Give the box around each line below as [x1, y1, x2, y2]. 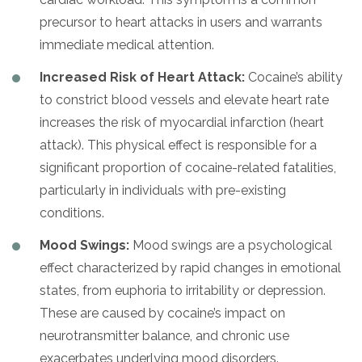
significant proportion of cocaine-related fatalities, [40, 159, 336, 175]
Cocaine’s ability [245, 69, 343, 85]
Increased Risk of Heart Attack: [40, 69, 245, 85]
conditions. [40, 204, 104, 221]
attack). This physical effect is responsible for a [40, 137, 317, 153]
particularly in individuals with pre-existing [40, 182, 286, 198]
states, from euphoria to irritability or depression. [40, 282, 326, 298]
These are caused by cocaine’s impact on [40, 305, 285, 321]
